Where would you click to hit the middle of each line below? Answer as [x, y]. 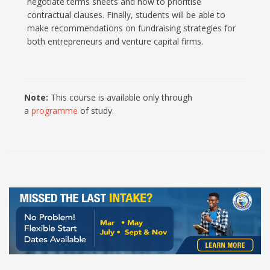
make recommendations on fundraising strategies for [131, 28]
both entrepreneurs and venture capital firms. [115, 41]
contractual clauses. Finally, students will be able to [126, 14]
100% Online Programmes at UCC [200, 182]
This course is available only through [121, 97]
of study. [96, 110]
